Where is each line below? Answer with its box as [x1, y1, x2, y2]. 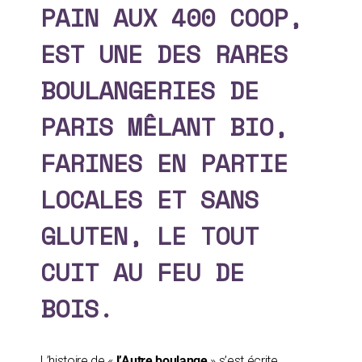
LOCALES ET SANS [40, 180, 259, 217]
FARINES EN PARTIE [40, 144, 288, 181]
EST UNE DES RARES [40, 35, 288, 72]
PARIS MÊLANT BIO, [40, 107, 288, 145]
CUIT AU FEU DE [40, 253, 244, 290]
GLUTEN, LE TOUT [40, 217, 259, 254]
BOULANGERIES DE [40, 71, 259, 108]
